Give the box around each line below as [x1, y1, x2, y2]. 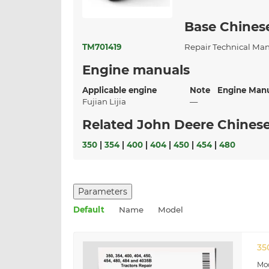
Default [73, 205, 104, 215]
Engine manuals [82, 62, 190, 78]
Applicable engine [82, 85, 162, 95]
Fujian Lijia [82, 97, 131, 107]
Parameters [78, 186, 127, 198]
